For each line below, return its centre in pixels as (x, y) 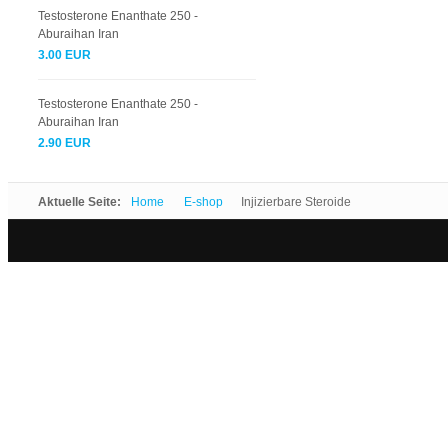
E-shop (203, 202)
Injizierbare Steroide (294, 202)
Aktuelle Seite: (81, 202)
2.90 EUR (64, 143)
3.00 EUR (64, 55)
